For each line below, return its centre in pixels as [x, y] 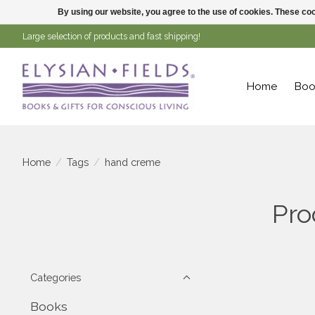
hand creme [132, 162]
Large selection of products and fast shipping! [111, 36]
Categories [56, 277]
